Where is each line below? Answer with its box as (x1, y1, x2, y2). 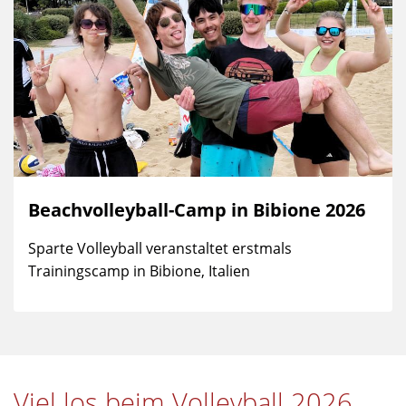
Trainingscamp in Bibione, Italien (28, 261, 250, 282)
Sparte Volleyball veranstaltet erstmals (28, 238, 292, 259)
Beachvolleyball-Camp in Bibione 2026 (28, 198, 365, 223)
